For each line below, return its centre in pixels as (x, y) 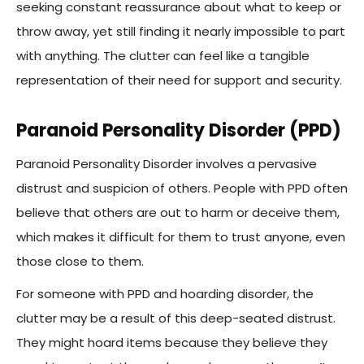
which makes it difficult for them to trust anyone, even (181, 237)
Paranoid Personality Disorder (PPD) (179, 131)
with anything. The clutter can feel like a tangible (163, 56)
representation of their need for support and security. (179, 80)
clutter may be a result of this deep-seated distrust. (176, 318)
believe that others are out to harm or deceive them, (178, 213)
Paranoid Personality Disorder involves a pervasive (167, 164)
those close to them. (80, 262)
